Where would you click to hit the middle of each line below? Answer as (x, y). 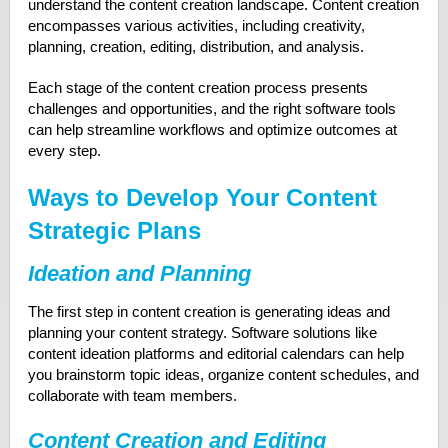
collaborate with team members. (134, 395)
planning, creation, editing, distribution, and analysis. (197, 46)
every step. (64, 150)
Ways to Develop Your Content (202, 197)
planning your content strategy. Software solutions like (202, 332)
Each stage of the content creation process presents (197, 87)
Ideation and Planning (139, 273)
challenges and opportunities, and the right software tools (211, 108)
